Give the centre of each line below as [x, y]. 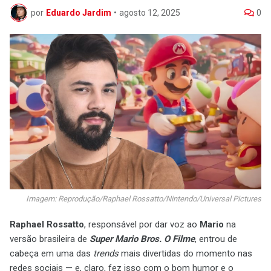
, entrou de [216, 239]
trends [106, 253]
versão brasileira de [50, 239]
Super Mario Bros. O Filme [142, 239]
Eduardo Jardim [79, 12]
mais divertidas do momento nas [185, 253]
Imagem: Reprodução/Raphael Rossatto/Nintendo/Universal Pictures [144, 199]
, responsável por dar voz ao [142, 224]
